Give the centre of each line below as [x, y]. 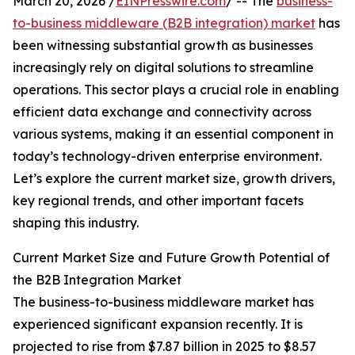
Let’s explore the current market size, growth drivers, [174, 179]
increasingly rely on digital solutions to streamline [163, 68]
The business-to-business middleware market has [163, 302]
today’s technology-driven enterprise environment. [167, 157]
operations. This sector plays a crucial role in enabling [176, 90]
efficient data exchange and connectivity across [162, 112]
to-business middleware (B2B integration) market [164, 23]
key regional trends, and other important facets [158, 201]
